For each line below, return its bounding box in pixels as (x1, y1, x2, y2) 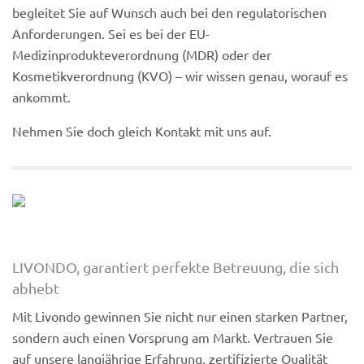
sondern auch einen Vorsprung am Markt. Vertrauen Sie (12, 328, 333, 345)
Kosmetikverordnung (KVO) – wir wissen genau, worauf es (12, 67, 348, 84)
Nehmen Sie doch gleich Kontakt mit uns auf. (12, 122, 271, 139)
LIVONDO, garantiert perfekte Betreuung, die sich (12, 258, 339, 275)
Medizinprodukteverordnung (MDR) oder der (12, 45, 271, 63)
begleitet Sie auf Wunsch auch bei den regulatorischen (12, 3, 327, 20)
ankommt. (12, 88, 71, 105)
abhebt (12, 279, 59, 297)
